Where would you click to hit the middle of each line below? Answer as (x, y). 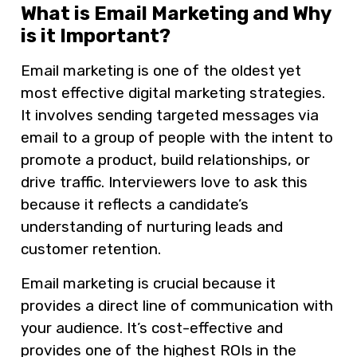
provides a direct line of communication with (177, 305)
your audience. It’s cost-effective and (152, 328)
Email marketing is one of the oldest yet (161, 71)
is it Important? (96, 36)
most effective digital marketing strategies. (173, 93)
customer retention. (91, 249)
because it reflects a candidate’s (135, 205)
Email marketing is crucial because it (148, 283)
